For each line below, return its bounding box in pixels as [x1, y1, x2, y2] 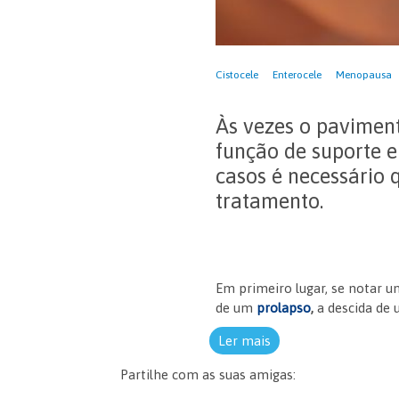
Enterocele [273, 69, 322, 82]
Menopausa [336, 69, 393, 82]
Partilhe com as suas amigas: [120, 367, 296, 383]
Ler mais [218, 333, 271, 349]
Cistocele [216, 69, 259, 82]
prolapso [256, 300, 312, 316]
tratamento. [216, 189, 324, 214]
